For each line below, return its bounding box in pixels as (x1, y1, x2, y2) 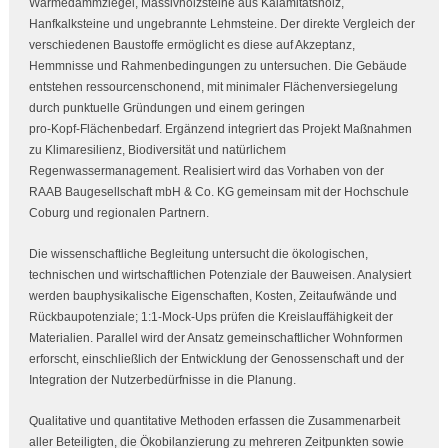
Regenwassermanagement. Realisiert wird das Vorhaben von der (28, 163, 384, 178)
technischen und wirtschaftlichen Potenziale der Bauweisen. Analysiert (28, 267, 411, 282)
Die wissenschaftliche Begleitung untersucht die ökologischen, (28, 246, 368, 261)
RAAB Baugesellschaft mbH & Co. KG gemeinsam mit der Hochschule (28, 184, 409, 199)
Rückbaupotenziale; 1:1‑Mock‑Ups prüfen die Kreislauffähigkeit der (28, 309, 393, 324)
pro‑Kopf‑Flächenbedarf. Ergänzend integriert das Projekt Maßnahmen (28, 121, 412, 136)
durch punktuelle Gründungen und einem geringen (28, 100, 305, 115)
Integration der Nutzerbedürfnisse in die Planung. (28, 372, 296, 387)
